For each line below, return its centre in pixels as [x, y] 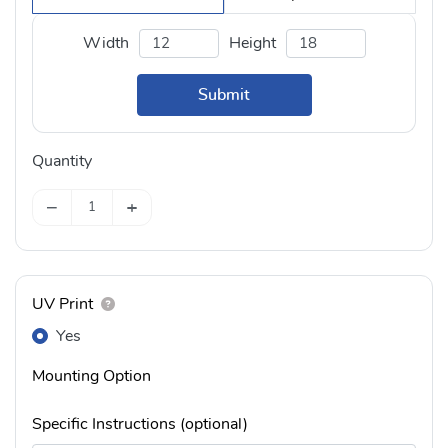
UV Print [62, 304]
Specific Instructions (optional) [140, 424]
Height [252, 43]
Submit [224, 94]
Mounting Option [91, 376]
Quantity [62, 160]
